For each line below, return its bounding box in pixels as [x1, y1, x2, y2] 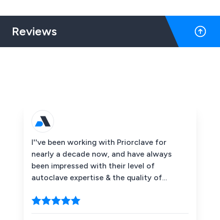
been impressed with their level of [31, 161, 155, 170]
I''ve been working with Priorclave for [31, 137, 166, 147]
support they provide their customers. [31, 185, 169, 194]
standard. [12, 5, 44, 15]
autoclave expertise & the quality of [31, 173, 162, 182]
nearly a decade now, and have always [31, 149, 172, 159]
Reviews [12, 24, 57, 38]
